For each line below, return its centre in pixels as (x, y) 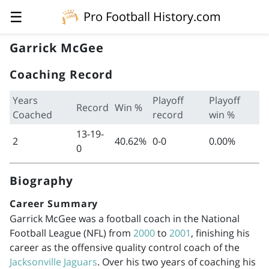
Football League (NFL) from (71, 233)
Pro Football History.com (153, 17)
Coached (32, 115)
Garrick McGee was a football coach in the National (125, 218)
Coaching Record (62, 74)
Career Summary (54, 204)
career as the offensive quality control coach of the (125, 247)
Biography (41, 180)
